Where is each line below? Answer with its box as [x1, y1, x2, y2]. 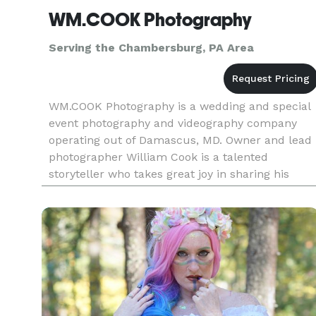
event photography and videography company [49, 116, 297, 130]
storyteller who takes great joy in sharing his [49, 167, 289, 181]
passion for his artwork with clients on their [49, 184, 286, 197]
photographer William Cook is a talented [49, 150, 268, 164]
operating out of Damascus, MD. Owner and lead [49, 133, 312, 147]
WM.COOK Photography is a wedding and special [49, 99, 310, 113]
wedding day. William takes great [49, 201, 228, 214]
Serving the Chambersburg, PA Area [49, 41, 254, 54]
